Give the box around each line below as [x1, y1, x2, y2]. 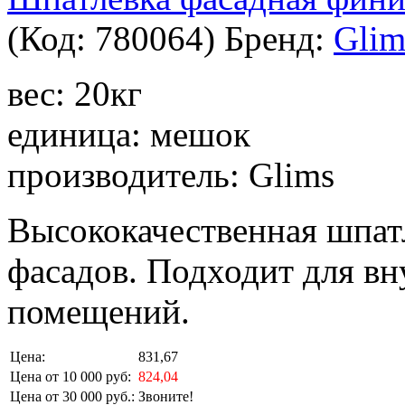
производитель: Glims [7, 155, 334, 195]
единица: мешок [7, 115, 250, 155]
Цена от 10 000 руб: [10, 369, 131, 385]
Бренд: [224, 19, 334, 59]
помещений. [7, 292, 190, 332]
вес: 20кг [7, 74, 142, 114]
